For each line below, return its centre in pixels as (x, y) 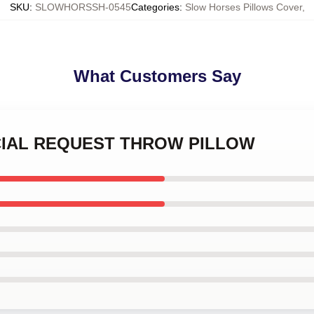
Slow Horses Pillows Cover (243, 7)
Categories (155, 7)
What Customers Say (157, 76)
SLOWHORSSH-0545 (83, 7)
